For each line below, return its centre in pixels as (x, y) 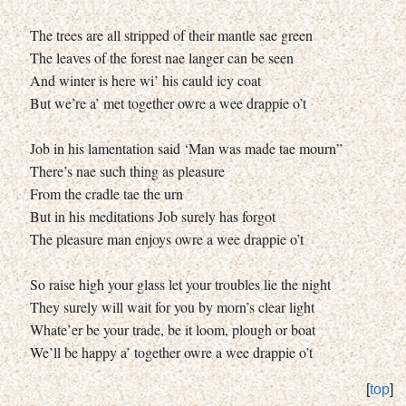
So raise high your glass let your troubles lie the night (180, 284)
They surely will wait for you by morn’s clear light (172, 306)
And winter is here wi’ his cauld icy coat (145, 80)
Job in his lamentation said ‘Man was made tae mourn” (186, 148)
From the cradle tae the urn (106, 193)
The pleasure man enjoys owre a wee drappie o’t (167, 238)
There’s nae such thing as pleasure (127, 170)
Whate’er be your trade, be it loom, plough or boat (173, 329)
